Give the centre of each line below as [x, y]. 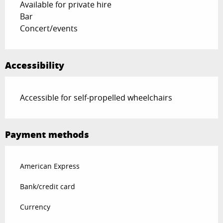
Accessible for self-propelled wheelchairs [96, 98]
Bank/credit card [48, 187]
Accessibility [35, 65]
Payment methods [47, 135]
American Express [50, 166]
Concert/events [49, 29]
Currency [35, 207]
